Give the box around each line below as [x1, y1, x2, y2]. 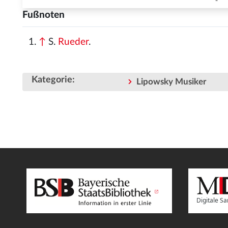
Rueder [58, 37, 89, 47]
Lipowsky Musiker [136, 77, 206, 87]
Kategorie [32, 75, 72, 85]
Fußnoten [22, 10, 65, 20]
